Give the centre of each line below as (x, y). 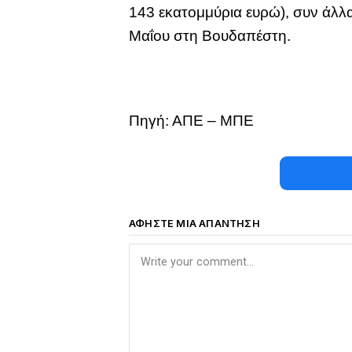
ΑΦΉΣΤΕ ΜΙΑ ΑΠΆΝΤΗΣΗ (194, 224)
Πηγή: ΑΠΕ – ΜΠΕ (192, 121)
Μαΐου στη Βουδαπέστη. (210, 36)
